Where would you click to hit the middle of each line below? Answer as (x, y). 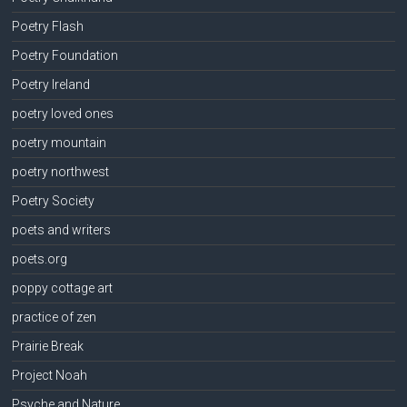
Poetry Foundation (65, 55)
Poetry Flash (48, 26)
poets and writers (62, 229)
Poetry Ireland (51, 84)
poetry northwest (61, 171)
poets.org (40, 258)
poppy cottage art (63, 288)
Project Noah (50, 375)
